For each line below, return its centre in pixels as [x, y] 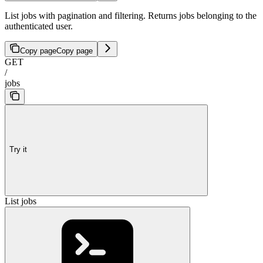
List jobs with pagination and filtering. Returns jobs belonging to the [131, 15]
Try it [18, 150]
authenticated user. [39, 26]
